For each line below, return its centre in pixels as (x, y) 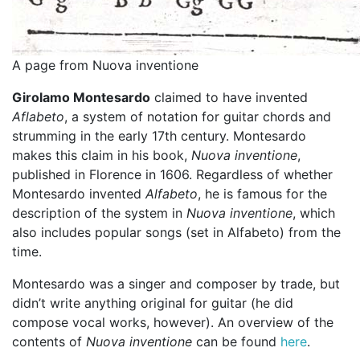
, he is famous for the (262, 193)
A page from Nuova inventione (105, 65)
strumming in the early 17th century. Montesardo (159, 135)
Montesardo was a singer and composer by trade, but (176, 283)
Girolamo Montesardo (81, 97)
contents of (49, 341)
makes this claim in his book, (102, 155)
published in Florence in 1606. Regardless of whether (172, 174)
